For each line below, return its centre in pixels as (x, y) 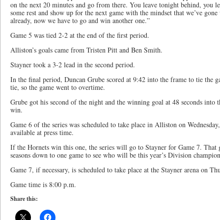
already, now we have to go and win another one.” (80, 20)
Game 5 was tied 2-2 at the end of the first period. (80, 35)
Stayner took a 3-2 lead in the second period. (73, 65)
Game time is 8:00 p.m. (43, 184)
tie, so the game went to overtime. (58, 87)
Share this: (24, 199)
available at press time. (42, 132)
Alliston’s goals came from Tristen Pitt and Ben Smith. (86, 50)
